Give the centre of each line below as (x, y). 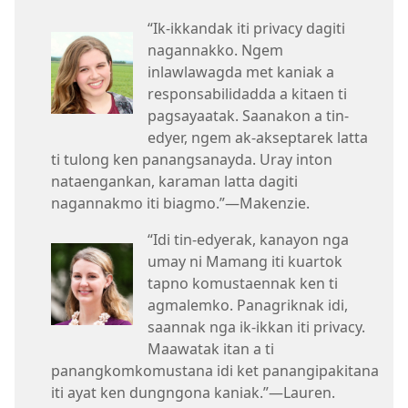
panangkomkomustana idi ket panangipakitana (215, 371)
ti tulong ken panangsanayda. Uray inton (192, 160)
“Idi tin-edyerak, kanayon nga (248, 240)
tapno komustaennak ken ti (243, 284)
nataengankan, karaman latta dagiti (174, 182)
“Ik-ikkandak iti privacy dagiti (246, 29)
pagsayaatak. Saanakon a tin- (248, 116)
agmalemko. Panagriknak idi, (248, 306)
